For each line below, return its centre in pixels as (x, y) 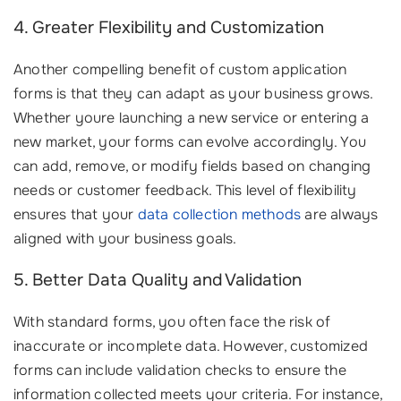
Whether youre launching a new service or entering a (192, 118)
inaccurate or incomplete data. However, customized (191, 346)
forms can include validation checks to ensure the (180, 370)
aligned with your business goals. (125, 239)
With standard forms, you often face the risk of (172, 322)
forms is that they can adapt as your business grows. (193, 94)
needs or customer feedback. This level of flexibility (185, 190)
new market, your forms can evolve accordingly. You (190, 142)
